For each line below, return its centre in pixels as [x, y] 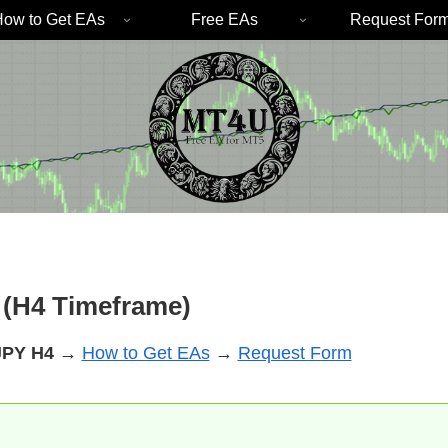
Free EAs [224, 19]
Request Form [294, 352]
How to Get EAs [145, 352]
